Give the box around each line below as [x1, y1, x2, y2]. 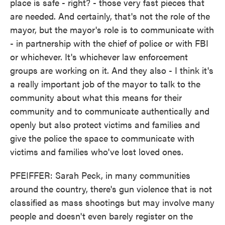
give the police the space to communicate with [10, 132, 194, 144]
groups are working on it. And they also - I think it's [10, 64, 213, 76]
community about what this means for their [10, 91, 182, 103]
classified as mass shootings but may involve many [10, 196, 214, 208]
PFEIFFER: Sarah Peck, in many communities [10, 169, 190, 181]
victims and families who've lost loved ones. [10, 145, 183, 158]
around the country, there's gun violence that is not [10, 182, 212, 195]
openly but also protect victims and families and [10, 118, 200, 131]
